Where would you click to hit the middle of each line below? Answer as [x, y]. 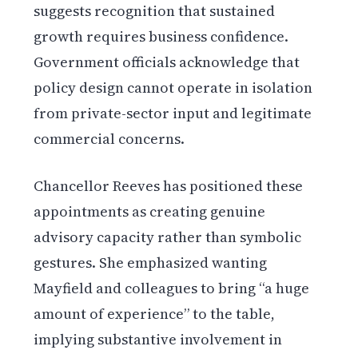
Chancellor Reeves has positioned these [169, 186]
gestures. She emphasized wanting [151, 263]
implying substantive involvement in [158, 340]
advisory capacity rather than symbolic [168, 237]
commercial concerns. [109, 139]
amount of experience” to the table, [155, 314]
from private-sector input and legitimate [173, 113]
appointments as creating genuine [150, 212]
